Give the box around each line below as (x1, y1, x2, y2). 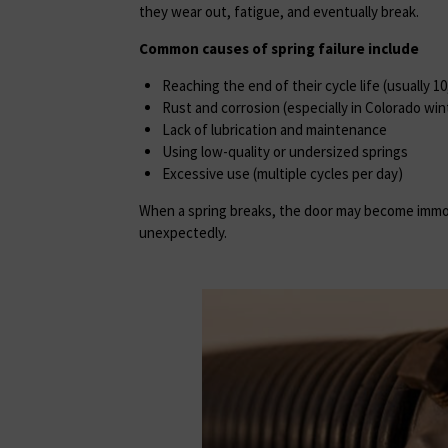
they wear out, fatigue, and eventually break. (139, 2, 419, 22)
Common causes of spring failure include (139, 39, 419, 59)
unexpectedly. (139, 223, 227, 243)
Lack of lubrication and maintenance (161, 120, 387, 140)
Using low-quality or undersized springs (161, 142, 408, 162)
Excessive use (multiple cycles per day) (161, 164, 403, 184)
